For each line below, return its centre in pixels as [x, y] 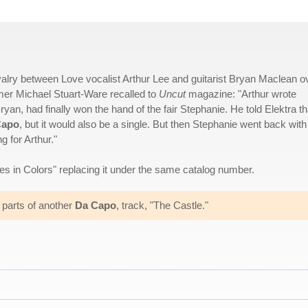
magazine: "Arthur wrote [241, 94]
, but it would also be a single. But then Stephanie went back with [163, 124]
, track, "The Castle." [162, 205]
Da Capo [96, 205]
